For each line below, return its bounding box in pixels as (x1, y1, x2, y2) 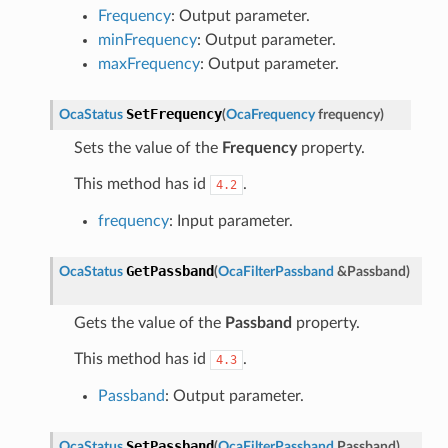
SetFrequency (125, 105, 222, 122)
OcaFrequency (225, 106, 315, 122)
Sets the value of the (73, 139, 222, 156)
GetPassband (125, 262, 214, 279)
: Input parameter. (168, 212, 293, 229)
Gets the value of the (73, 314, 225, 331)
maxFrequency (97, 55, 200, 72)
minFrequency (97, 31, 197, 48)
